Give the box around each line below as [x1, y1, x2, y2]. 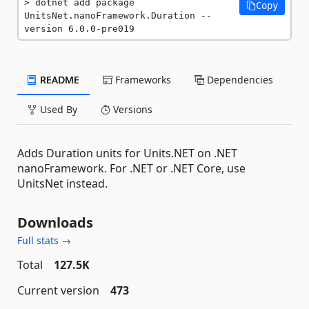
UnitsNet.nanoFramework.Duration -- [24, 10, 212, 21]
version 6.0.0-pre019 [24, 23, 134, 34]
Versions [110, 102, 152, 116]
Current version [17, 282, 99, 298]
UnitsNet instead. [17, 175, 108, 191]
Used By [37, 102, 77, 116]
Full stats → [17, 233, 71, 247]
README [37, 72, 79, 86]
